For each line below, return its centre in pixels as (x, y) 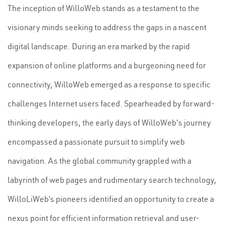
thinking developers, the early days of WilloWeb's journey (109, 123)
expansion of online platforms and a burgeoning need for (107, 65)
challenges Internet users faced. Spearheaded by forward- (111, 103)
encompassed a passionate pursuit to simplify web (96, 142)
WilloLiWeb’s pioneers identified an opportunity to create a (111, 199)
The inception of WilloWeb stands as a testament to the (103, 8)
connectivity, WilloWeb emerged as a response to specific (109, 84)
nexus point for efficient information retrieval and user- (104, 218)
